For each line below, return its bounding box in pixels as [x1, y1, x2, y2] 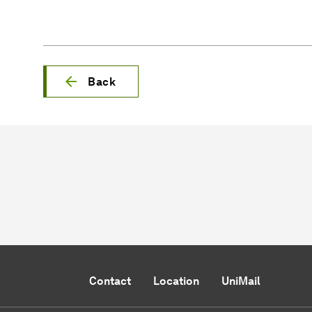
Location [153, 274, 199, 288]
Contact [88, 274, 131, 288]
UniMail [221, 274, 260, 288]
